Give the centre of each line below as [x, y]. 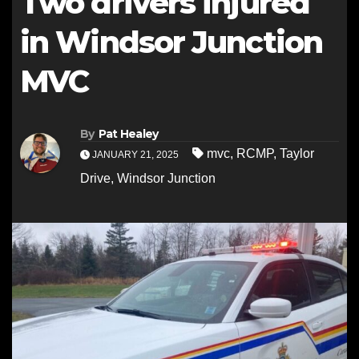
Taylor [297, 154]
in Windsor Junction [171, 42]
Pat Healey [128, 134]
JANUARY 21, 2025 [135, 155]
